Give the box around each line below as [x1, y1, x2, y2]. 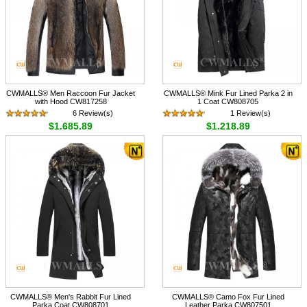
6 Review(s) [73, 108, 114, 117]
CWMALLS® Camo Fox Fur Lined [171, 292, 284, 301]
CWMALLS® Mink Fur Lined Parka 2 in [163, 88, 293, 97]
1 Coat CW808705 [197, 97, 259, 106]
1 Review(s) [230, 108, 271, 117]
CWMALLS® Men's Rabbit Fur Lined [10, 292, 132, 301]
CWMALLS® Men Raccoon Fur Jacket [6, 88, 136, 97]
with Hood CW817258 [34, 97, 107, 106]
